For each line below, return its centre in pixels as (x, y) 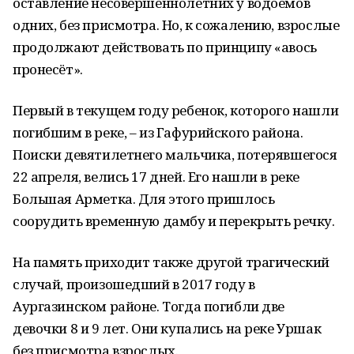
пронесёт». (48, 69)
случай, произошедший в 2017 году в (134, 284)
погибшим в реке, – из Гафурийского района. (158, 132)
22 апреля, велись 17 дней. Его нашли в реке (156, 177)
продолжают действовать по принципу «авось (165, 47)
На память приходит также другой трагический (171, 262)
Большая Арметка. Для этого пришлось (144, 199)
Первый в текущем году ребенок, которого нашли (176, 110)
